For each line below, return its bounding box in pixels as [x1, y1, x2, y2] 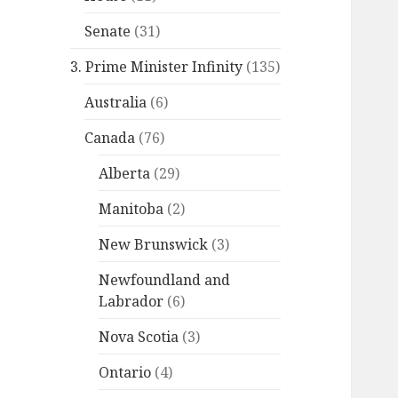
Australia [84, 92, 147, 112]
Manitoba [99, 198, 164, 219]
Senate [84, 20, 131, 41]
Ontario [99, 362, 152, 382]
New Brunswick [99, 234, 209, 254]
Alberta [99, 163, 151, 183]
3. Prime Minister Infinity [70, 56, 243, 76]
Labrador [99, 291, 164, 311]
